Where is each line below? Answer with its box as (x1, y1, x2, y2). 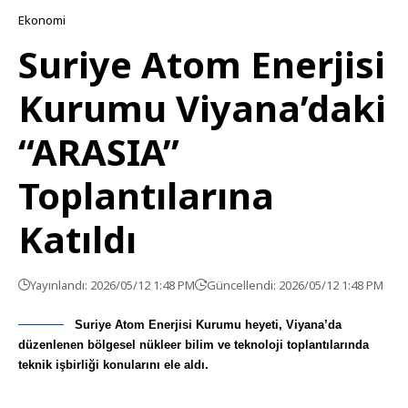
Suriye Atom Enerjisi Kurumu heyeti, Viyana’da (75, 318, 342, 331)
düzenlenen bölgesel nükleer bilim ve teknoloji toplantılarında (18, 338, 369, 352)
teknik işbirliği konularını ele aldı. (18, 358, 209, 372)
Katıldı (18, 214, 137, 264)
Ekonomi (18, 12, 66, 28)
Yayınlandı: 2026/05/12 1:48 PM (30, 277, 195, 293)
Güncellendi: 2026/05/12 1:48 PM (207, 277, 383, 293)
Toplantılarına (18, 170, 274, 220)
